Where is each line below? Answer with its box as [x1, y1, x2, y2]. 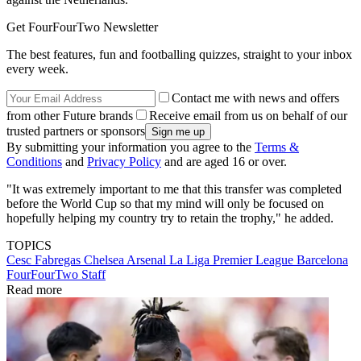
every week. [6, 61, 68, 76]
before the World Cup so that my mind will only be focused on [6, 196, 324, 210]
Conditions [6, 154, 62, 168]
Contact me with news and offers [172, 90, 339, 105]
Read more [6, 282, 62, 297]
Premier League [213, 252, 297, 267]
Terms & [255, 139, 299, 154]
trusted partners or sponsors [6, 123, 145, 138]
